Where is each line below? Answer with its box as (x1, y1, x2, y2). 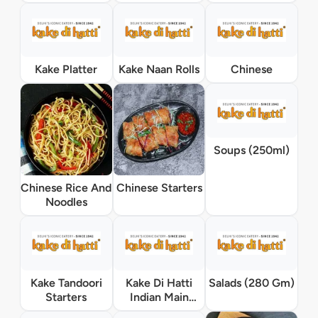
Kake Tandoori (30, 275, 102, 290)
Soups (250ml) (214, 143, 290, 158)
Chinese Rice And (21, 181, 112, 195)
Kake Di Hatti (126, 275, 192, 290)
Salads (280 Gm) (209, 275, 295, 290)
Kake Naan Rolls (119, 62, 199, 77)
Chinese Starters (116, 181, 202, 195)
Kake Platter (35, 62, 98, 77)
